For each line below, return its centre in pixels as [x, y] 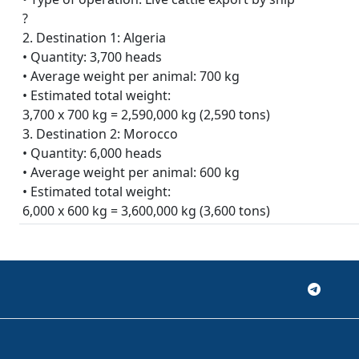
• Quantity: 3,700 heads [92, 57]
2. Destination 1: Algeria [94, 38]
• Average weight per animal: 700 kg [131, 76]
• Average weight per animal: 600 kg [131, 172]
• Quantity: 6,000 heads [92, 153]
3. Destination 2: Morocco [100, 134]
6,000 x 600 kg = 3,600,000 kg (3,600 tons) [146, 211]
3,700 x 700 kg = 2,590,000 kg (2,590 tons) [146, 115]
